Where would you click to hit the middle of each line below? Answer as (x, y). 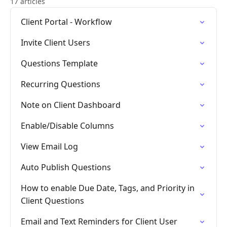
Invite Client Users (55, 43)
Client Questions (52, 201)
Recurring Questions (61, 84)
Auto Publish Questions (66, 167)
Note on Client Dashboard (71, 105)
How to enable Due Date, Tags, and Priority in (108, 188)
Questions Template (59, 63)
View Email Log (49, 146)
